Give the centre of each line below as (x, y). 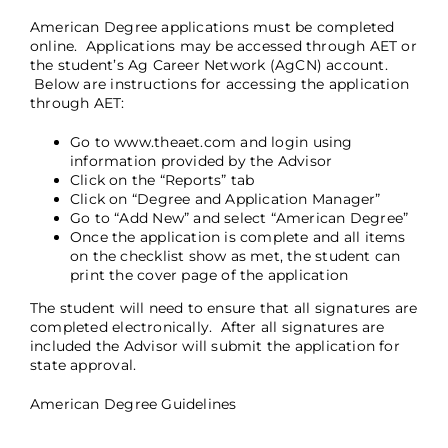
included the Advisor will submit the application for (214, 346)
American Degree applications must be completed (212, 27)
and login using (294, 142)
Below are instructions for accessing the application (219, 84)
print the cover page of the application (209, 275)
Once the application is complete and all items (237, 237)
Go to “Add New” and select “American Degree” (239, 218)
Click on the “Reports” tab (162, 180)
